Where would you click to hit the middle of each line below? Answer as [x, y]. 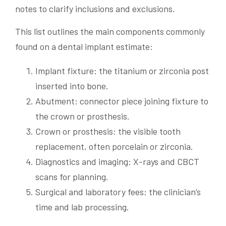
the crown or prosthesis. [82, 116]
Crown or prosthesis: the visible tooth [108, 131]
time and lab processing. [82, 207]
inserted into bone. [72, 86]
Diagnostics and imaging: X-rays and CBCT [117, 162]
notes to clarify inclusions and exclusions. [95, 9]
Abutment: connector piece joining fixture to [122, 101]
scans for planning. [72, 177]
